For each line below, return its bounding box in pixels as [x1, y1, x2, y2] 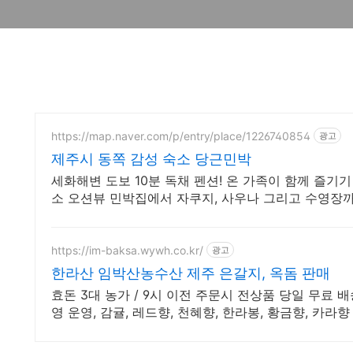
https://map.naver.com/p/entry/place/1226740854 [51, 128, 310, 143]
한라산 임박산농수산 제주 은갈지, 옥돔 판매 [51, 265, 330, 281]
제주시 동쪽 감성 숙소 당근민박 [51, 150, 251, 167]
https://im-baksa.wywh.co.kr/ [51, 243, 203, 257]
